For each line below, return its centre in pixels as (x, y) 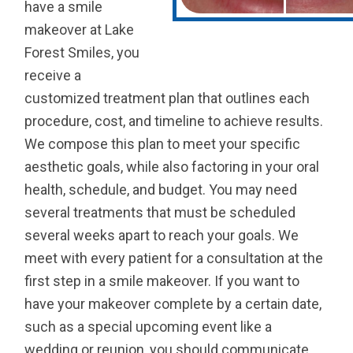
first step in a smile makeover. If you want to (162, 281)
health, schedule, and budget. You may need (161, 189)
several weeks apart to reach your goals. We (162, 235)
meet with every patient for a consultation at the (174, 258)
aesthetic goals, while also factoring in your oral (172, 166)
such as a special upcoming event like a (149, 326)
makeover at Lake (80, 29)
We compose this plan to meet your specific (163, 143)
